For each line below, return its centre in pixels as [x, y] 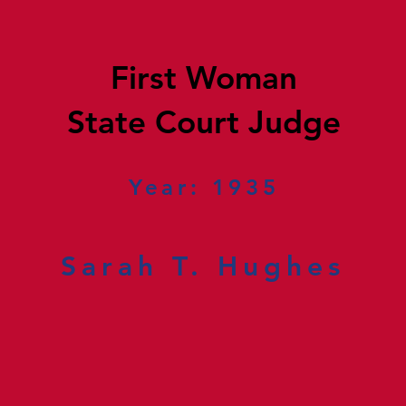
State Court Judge [203, 122]
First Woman [203, 77]
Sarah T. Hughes [203, 266]
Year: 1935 [204, 187]
